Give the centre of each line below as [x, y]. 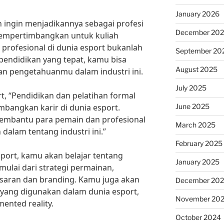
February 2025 [199, 143]
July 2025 [191, 88]
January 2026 [197, 14]
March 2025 [195, 125]
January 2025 [197, 162]
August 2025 [196, 69]
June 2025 [192, 106]
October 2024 [198, 217]
